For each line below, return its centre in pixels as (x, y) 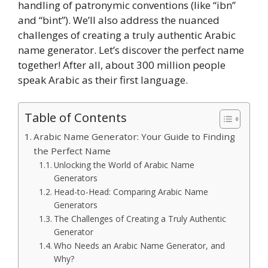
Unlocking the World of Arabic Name (124, 165)
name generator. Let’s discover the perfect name (131, 50)
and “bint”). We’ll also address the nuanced (119, 20)
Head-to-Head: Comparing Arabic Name (131, 192)
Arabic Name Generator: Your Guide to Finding (135, 137)
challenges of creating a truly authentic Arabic (127, 35)
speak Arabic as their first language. (103, 80)
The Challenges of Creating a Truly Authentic (140, 219)
